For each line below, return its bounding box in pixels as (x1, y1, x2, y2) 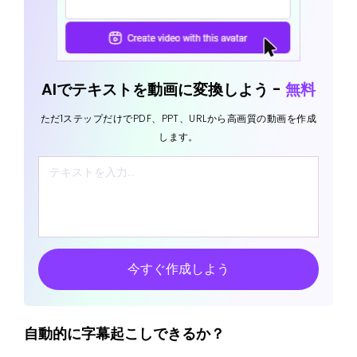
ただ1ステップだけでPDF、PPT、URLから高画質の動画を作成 (40, 112, 317, 126)
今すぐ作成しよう (127, 260, 229, 279)
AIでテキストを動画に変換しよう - (41, 79, 285, 101)
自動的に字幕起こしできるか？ (24, 324, 225, 344)
